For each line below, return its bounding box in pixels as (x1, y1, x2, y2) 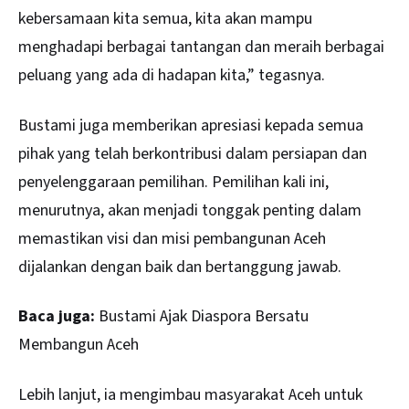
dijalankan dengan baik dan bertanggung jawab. (18, 255, 341, 278)
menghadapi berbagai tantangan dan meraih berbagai (18, 36, 384, 59)
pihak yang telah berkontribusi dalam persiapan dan (18, 142, 367, 165)
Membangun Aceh (18, 333, 139, 357)
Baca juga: (18, 305, 95, 329)
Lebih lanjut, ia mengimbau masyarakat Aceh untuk (18, 383, 362, 406)
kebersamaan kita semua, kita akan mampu (18, 7, 312, 31)
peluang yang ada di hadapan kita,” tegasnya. (18, 64, 325, 88)
